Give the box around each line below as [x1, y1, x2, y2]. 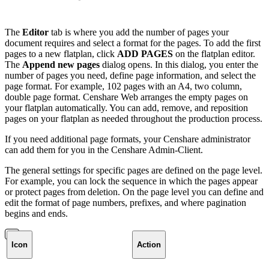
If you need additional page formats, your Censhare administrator [5, 133, 250, 144]
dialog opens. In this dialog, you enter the [100, 59, 258, 70]
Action [136, 240, 161, 249]
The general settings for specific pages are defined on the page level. [5, 165, 262, 175]
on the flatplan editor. [173, 48, 255, 59]
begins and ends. [5, 208, 68, 219]
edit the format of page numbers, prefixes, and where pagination [5, 197, 246, 208]
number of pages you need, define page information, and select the [5, 70, 256, 80]
